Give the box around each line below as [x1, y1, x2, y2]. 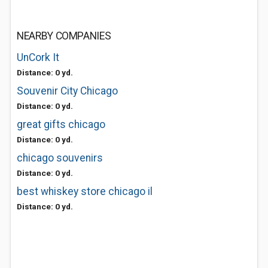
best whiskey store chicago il [17, 185, 153, 197]
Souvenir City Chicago [17, 85, 118, 97]
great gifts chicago [17, 118, 105, 130]
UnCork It [17, 51, 59, 63]
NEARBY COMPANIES [17, 30, 111, 42]
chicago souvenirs [17, 152, 103, 164]
